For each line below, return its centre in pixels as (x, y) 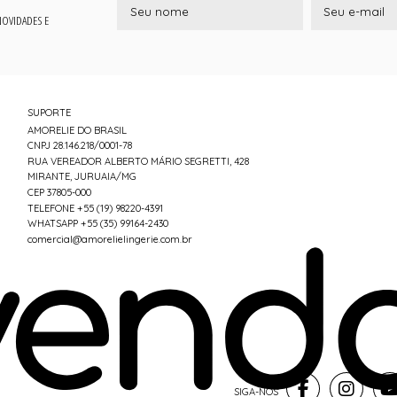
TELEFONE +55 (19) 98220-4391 (95, 208)
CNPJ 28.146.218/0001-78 (80, 146)
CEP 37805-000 (59, 193)
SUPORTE (49, 112)
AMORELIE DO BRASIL (77, 130)
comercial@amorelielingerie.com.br (110, 239)
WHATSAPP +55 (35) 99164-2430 (98, 224)
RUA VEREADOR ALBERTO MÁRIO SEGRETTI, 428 (138, 161)
